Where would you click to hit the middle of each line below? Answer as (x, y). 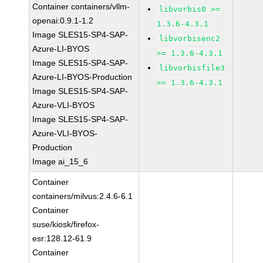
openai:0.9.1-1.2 (63, 21)
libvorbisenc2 (190, 38)
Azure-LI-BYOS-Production (82, 77)
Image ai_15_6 (60, 161)
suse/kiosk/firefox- (66, 224)
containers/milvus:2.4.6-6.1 (83, 196)
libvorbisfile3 (192, 68)
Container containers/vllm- (81, 6)
